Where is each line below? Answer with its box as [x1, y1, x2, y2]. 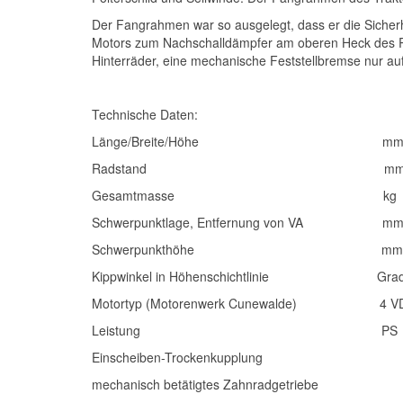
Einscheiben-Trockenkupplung [92, 348, 263, 366]
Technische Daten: [92, 105, 198, 123]
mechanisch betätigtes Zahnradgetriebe [92, 375, 318, 393]
